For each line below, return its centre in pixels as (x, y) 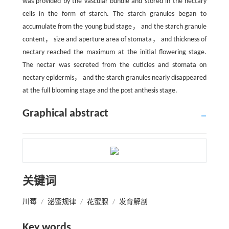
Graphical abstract (65, 114)
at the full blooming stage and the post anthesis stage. (100, 91)
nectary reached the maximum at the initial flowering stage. (114, 52)
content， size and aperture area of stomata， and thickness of (114, 40)
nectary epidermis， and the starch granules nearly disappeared (114, 78)
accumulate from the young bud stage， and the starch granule (114, 27)
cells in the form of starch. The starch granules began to (114, 14)
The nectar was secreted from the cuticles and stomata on (114, 65)
